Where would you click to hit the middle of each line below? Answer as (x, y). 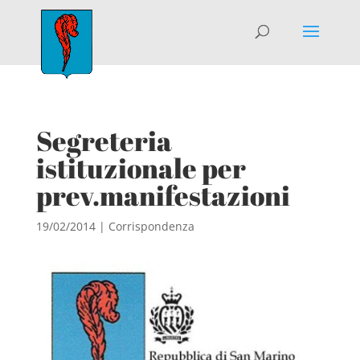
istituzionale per (141, 168)
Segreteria (104, 141)
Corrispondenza (151, 226)
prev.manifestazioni (163, 195)
